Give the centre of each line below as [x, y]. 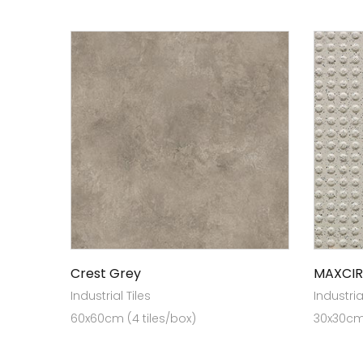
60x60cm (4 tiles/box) [133, 318]
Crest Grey [106, 273]
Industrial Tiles [111, 296]
